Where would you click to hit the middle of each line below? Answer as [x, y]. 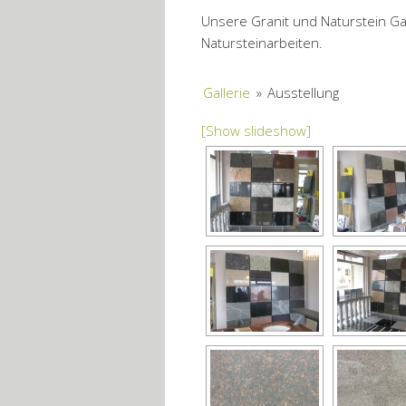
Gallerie [227, 93]
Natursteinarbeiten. [262, 42]
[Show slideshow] [256, 130]
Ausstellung [304, 93]
